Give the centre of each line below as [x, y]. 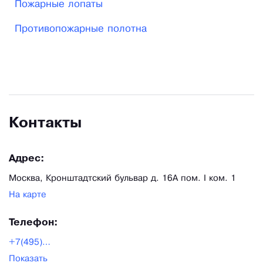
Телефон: [33, 223]
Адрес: [27, 159]
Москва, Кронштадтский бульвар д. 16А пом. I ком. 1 [122, 179]
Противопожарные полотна [81, 29]
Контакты [45, 124]
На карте [28, 195]
